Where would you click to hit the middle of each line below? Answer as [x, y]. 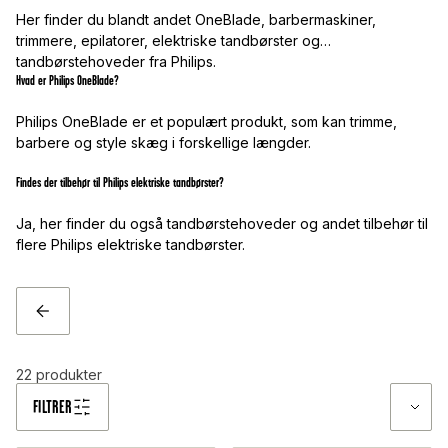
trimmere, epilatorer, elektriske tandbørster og [168, 41]
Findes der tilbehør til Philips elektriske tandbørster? [120, 183]
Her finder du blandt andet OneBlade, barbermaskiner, [196, 20]
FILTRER [52, 407]
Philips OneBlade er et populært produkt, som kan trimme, [206, 122]
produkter [69, 375]
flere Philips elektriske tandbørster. [130, 245]
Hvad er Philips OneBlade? [67, 81]
